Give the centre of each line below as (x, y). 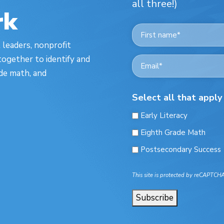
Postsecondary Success (181, 150)
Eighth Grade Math (173, 133)
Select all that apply (177, 97)
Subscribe (155, 198)
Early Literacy (164, 116)
